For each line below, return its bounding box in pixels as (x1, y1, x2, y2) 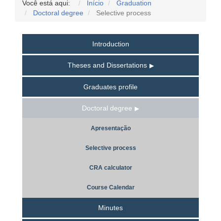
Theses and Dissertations (67, 61, 147, 69)
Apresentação (90, 124, 131, 132)
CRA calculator (89, 164, 132, 171)
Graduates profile (83, 82, 138, 91)
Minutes (98, 203, 123, 212)
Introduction (92, 39, 129, 48)
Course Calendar (86, 184, 135, 191)
